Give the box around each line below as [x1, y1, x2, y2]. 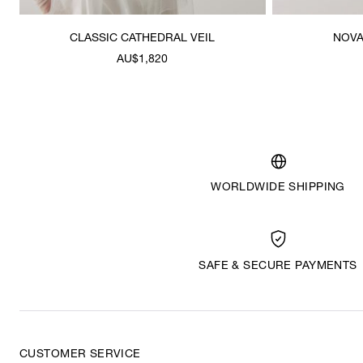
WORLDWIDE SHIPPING [211, 181, 345, 194]
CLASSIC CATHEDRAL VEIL [70, 32, 216, 45]
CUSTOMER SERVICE [19, 348, 141, 361]
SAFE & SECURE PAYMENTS [199, 260, 357, 272]
